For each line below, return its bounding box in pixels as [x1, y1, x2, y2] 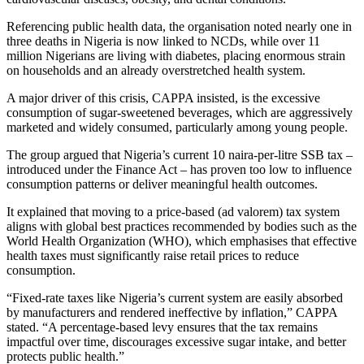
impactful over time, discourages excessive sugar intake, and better [6, 335, 346, 349]
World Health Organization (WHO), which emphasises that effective [6, 234, 357, 249]
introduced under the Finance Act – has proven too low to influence [6, 162, 352, 177]
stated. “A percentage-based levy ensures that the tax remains [6, 320, 318, 335]
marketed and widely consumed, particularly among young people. [6, 120, 348, 135]
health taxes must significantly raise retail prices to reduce [6, 249, 299, 263]
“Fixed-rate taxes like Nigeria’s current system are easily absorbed [6, 291, 343, 305]
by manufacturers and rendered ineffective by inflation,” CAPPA [6, 305, 337, 320]
